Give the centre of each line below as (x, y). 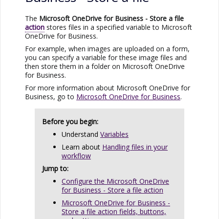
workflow (76, 155)
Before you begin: (71, 121)
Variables (114, 134)
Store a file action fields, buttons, (114, 211)
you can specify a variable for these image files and (106, 57)
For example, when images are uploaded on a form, (107, 48)
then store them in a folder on (74, 66)
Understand (81, 134)
